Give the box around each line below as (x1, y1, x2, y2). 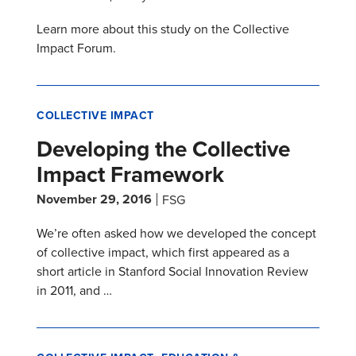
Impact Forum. (37, 39, 119, 57)
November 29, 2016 (37, 190, 152, 209)
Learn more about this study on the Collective (37, 20, 289, 38)
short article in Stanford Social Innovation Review (37, 262, 308, 281)
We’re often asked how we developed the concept (37, 224, 316, 242)
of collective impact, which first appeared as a (37, 243, 289, 261)
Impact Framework (37, 158, 224, 191)
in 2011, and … (37, 281, 112, 300)
